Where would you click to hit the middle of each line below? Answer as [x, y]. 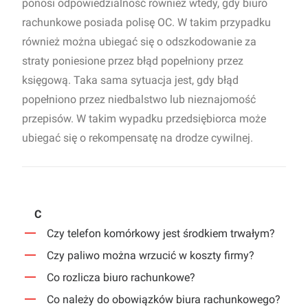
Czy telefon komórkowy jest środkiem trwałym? [161, 233]
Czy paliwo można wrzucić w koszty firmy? [151, 255]
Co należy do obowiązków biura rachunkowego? [164, 299]
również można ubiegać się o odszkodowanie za [139, 42]
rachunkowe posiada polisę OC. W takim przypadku [146, 22]
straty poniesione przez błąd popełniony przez [133, 61]
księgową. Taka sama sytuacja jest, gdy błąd [130, 80]
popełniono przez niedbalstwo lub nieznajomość [139, 99]
